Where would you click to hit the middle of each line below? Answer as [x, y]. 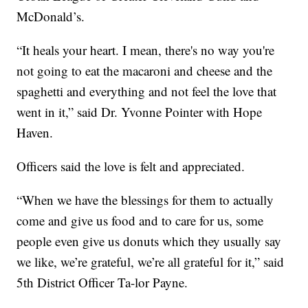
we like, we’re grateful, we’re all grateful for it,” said [151, 261]
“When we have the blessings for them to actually [145, 199]
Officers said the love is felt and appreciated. [131, 166]
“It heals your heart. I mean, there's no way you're [146, 49]
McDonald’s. [51, 16]
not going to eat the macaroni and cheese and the [145, 70]
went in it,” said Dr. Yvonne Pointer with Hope [140, 111]
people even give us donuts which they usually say [149, 241]
